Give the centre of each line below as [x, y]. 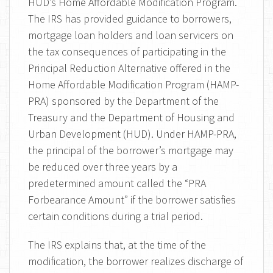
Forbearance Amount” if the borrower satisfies [132, 200]
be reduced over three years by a [103, 167]
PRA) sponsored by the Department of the [123, 101]
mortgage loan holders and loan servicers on [131, 35]
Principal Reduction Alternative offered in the [129, 68]
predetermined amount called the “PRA [117, 183]
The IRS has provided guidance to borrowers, [130, 19]
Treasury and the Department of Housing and [131, 117]
